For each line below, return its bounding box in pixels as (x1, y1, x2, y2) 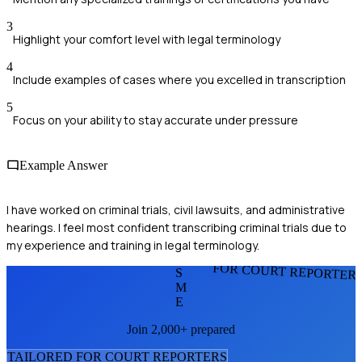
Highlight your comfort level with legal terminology (13, 32, 280, 48)
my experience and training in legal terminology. (6, 237, 259, 253)
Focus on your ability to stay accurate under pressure (13, 112, 298, 128)
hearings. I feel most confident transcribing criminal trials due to (6, 219, 347, 235)
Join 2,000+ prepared (127, 322, 235, 336)
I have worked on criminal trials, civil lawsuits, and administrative (6, 201, 345, 217)
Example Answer (19, 158, 107, 172)
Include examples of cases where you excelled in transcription (13, 72, 346, 88)
